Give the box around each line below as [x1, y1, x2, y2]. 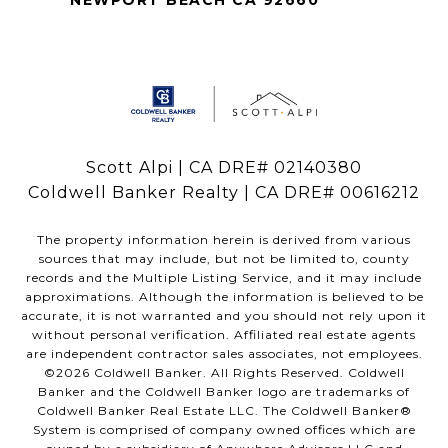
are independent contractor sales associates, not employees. [25, 346, 423, 362]
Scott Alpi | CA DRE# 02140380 [86, 158, 362, 178]
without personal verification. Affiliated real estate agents [32, 327, 416, 343]
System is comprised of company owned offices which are [32, 422, 416, 438]
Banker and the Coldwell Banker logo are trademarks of [38, 384, 410, 400]
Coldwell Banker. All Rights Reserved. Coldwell [89, 365, 405, 381]
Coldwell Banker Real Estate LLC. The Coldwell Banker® [36, 403, 412, 419]
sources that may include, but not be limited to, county [38, 251, 410, 267]
